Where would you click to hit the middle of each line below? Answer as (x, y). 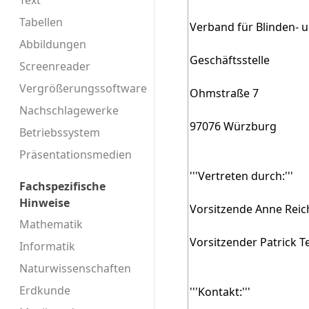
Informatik (47, 246)
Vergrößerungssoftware (83, 89)
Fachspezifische (62, 187)
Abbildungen (53, 44)
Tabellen (41, 22)
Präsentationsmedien (76, 155)
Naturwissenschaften (75, 268)
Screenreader (55, 67)
